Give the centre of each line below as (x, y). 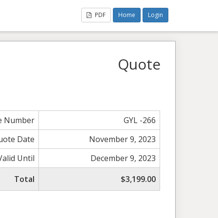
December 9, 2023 (123, 158)
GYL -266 (140, 120)
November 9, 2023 (123, 139)
